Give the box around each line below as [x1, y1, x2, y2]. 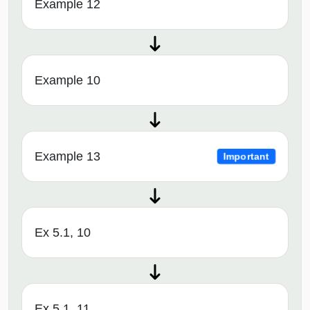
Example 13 [35, 149, 100, 164]
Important [223, 151, 270, 162]
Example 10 [35, 73, 100, 88]
